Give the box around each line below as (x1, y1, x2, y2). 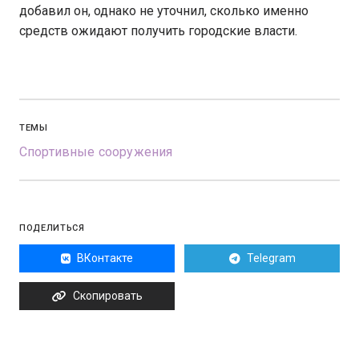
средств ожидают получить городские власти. (19, 23, 297, 38)
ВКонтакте (77, 252, 133, 264)
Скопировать (72, 289, 143, 302)
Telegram (246, 252, 296, 264)
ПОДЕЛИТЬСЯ (19, 223, 85, 233)
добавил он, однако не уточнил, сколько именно (19, 3, 309, 18)
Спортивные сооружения (19, 144, 173, 159)
